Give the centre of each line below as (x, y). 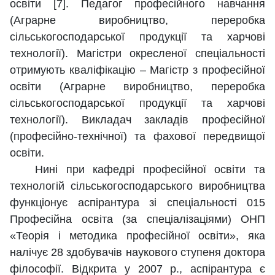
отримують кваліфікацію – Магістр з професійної (137, 70)
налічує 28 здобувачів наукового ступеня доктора (137, 253)
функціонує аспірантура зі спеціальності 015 (137, 203)
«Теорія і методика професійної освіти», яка (137, 236)
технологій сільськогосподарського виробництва (137, 186)
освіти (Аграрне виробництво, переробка (137, 87)
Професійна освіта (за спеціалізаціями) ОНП (137, 219)
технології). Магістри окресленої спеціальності (137, 54)
